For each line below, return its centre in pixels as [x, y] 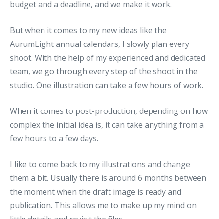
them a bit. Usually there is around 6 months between [108, 178]
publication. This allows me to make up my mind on [103, 205]
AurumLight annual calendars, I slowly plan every [99, 44]
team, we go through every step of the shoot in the [104, 71]
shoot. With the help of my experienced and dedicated [108, 57]
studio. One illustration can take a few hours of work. [107, 85]
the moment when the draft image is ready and [96, 191]
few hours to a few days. [54, 138]
